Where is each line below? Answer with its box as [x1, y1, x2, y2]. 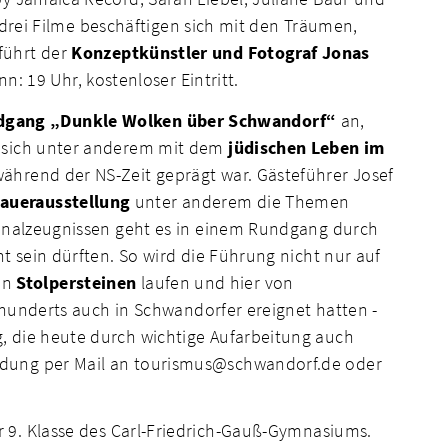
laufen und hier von [136, 270, 294, 294]
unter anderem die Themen [130, 189, 350, 213]
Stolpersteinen [16, 270, 137, 294]
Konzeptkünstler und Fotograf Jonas [71, 41, 370, 65]
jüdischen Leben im [223, 135, 385, 159]
